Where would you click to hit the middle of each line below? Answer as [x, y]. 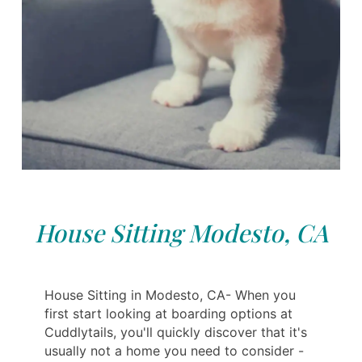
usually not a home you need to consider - [174, 351]
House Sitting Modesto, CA [181, 233]
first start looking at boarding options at [168, 314]
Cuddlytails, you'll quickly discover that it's [176, 333]
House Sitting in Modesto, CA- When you [170, 295]
